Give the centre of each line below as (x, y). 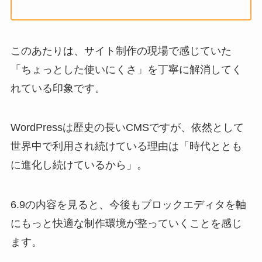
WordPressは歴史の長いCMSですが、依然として (127, 128)
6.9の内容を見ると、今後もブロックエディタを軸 (128, 205)
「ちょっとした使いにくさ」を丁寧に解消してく (126, 69)
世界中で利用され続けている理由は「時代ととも (126, 146)
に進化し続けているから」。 (79, 165)
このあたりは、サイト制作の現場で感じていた (121, 51)
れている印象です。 (58, 88)
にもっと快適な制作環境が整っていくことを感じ (126, 224)
